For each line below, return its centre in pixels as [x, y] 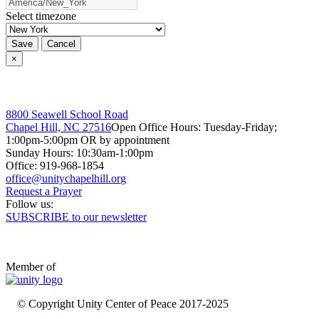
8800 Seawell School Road [67, 115]
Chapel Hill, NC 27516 [58, 127]
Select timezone [41, 16]
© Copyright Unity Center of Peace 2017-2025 [123, 304]
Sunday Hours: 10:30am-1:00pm [79, 153]
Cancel [61, 43]
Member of [31, 267]
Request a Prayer [44, 192]
